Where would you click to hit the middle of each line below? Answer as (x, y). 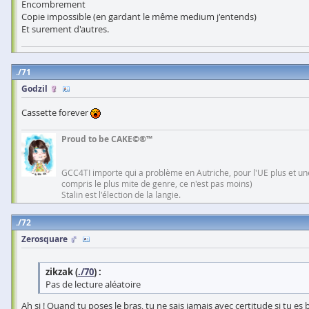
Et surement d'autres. (65, 29)
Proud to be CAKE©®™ (107, 139)
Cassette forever (56, 113)
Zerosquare (44, 239)
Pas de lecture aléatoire (93, 285)
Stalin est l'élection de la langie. (121, 195)
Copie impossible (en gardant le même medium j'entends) (139, 17)
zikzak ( (62, 272)
